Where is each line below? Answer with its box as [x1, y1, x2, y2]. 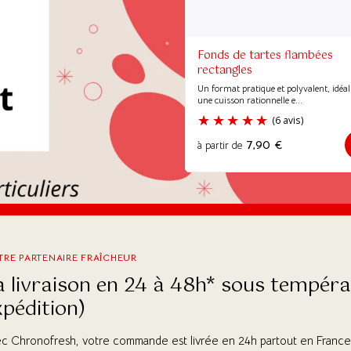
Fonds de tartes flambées [197, 46, 333, 65]
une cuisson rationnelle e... [197, 94, 302, 106]
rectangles [197, 61, 252, 80]
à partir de [197, 139, 242, 153]
